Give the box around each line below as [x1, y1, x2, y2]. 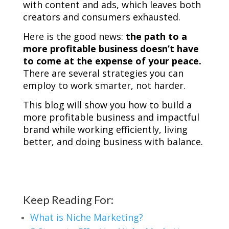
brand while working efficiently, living [22, 123, 188, 136]
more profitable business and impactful [22, 111, 199, 124]
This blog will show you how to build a [22, 99, 192, 111]
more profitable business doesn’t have [22, 42, 199, 55]
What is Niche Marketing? [30, 211, 143, 224]
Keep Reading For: [22, 193, 113, 207]
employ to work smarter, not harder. [22, 79, 188, 92]
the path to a [125, 30, 187, 43]
